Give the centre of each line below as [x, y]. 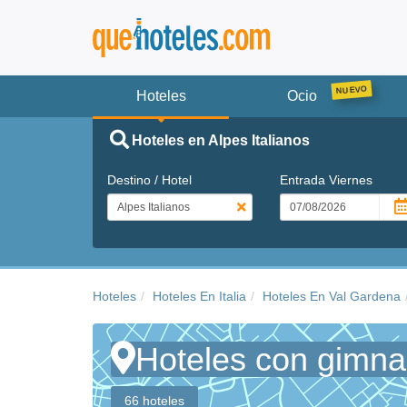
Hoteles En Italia [199, 296]
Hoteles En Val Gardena [332, 296]
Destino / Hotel [149, 179]
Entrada [304, 179]
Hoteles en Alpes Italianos [220, 140]
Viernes [350, 179]
